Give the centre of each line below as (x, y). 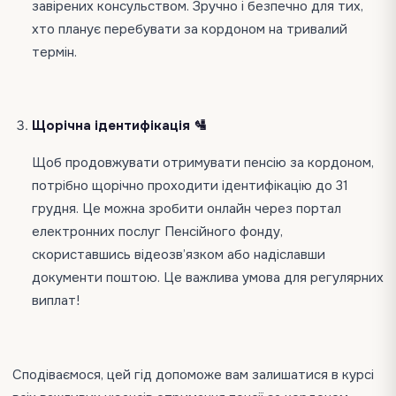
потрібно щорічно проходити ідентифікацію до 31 (190, 186)
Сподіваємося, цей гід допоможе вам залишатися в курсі (193, 375)
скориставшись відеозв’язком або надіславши (179, 255)
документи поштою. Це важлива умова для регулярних (208, 278)
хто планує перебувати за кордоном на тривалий (190, 29)
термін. (56, 52)
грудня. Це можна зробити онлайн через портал (187, 209)
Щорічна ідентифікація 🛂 (119, 126)
